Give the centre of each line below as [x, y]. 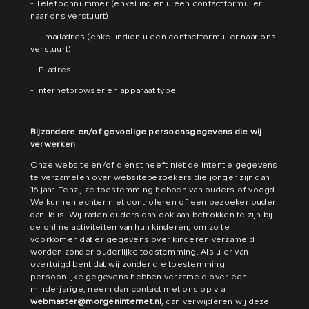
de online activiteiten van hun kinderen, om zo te [130, 228]
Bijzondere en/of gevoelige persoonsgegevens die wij [146, 132]
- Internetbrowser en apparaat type [103, 91]
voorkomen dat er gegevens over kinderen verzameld [142, 240]
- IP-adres [51, 70]
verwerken [53, 145]
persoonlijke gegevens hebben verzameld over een [139, 277]
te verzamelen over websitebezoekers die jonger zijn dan [150, 178]
